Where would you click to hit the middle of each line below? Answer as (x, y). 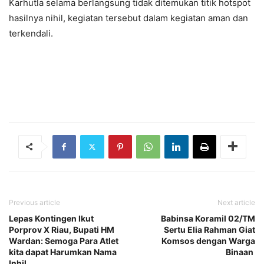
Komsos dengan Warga (208, 240)
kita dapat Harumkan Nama (63, 252)
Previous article (34, 202)
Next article (236, 202)
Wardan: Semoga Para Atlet (64, 240)
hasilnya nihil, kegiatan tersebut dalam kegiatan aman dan (128, 18)
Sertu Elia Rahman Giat (209, 229)
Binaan (240, 252)
